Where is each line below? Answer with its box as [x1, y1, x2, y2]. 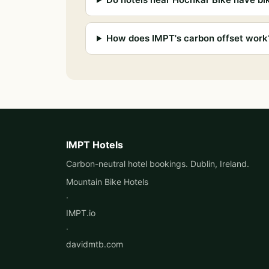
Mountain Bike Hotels [66, 177, 148, 187]
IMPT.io [66, 208, 95, 218]
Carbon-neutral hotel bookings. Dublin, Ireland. [66, 159, 249, 169]
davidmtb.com [66, 239, 123, 249]
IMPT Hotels [66, 139, 123, 151]
